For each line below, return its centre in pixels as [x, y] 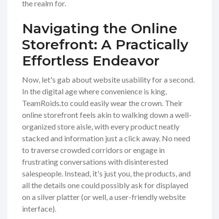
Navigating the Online [100, 29]
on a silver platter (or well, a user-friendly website [104, 197]
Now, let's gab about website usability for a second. [108, 80]
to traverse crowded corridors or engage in [93, 150]
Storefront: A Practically [105, 45]
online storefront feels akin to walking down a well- [107, 115]
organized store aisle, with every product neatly [101, 127]
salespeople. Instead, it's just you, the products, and [106, 174]
